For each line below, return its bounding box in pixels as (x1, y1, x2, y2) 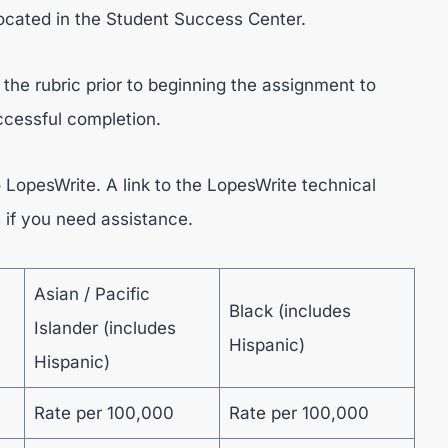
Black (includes (228, 301, 351, 321)
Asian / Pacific (33, 284, 150, 304)
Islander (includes (33, 318, 176, 338)
